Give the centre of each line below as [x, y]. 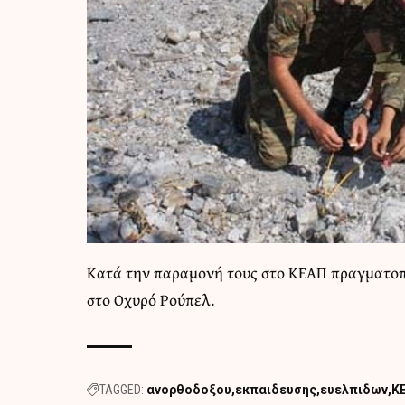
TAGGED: [122, 390]
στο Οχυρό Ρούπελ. [151, 300]
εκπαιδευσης [276, 390]
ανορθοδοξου [189, 390]
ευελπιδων [354, 390]
